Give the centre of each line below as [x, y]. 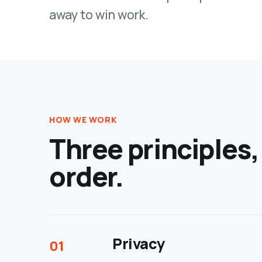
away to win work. [99, 15]
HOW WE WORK [83, 120]
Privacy [139, 244]
